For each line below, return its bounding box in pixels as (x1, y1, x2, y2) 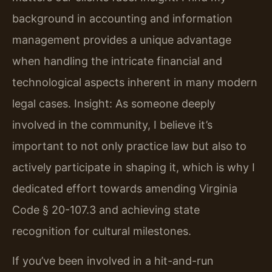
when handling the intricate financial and (12, 54, 222, 67)
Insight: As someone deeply (71, 97, 216, 110)
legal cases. (12, 97, 71, 110)
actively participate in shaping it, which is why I (12, 160, 255, 174)
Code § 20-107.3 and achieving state (12, 203, 200, 216)
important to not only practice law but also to (12, 139, 246, 152)
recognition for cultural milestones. (12, 224, 191, 237)
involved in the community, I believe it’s (12, 118, 212, 131)
